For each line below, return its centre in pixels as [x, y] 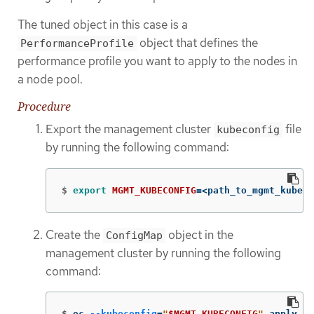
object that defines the [197, 42]
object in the [199, 234]
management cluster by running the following [163, 253]
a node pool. [50, 79]
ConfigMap [134, 235]
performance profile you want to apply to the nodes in [157, 61]
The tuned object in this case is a [103, 24]
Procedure [44, 107]
